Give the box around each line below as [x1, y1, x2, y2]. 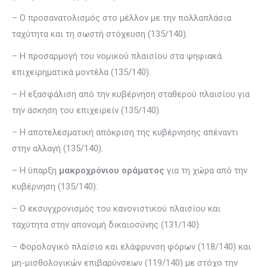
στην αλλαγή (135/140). [12, 143, 103, 154]
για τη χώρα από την [164, 165, 247, 176]
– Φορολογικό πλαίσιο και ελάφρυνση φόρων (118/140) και [12, 241, 251, 252]
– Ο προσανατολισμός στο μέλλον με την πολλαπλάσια [12, 13, 231, 23]
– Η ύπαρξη [12, 165, 59, 176]
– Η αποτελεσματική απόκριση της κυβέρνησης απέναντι [12, 127, 238, 138]
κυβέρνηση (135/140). [12, 181, 98, 192]
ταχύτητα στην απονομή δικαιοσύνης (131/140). [12, 219, 201, 230]
